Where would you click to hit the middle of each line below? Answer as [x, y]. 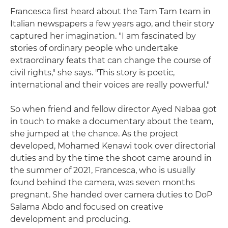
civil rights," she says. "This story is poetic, [92, 73]
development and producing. [70, 219]
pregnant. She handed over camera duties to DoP [111, 195]
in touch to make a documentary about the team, [112, 122]
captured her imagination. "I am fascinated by [103, 36]
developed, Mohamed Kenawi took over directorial [113, 146]
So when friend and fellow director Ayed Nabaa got [113, 109]
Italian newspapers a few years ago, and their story [112, 24]
